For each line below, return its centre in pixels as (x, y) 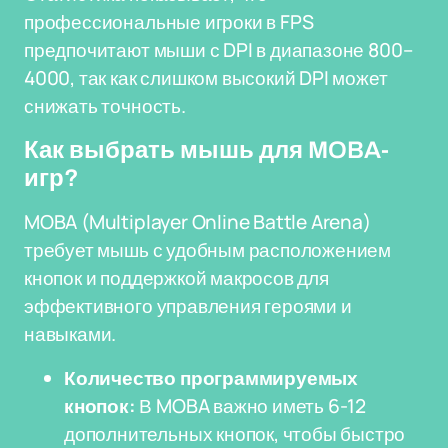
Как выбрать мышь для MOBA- (206, 150)
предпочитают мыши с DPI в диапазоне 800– (218, 50)
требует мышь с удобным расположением (208, 250)
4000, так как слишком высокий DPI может (206, 78)
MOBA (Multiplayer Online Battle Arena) (197, 222)
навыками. (70, 334)
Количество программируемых (211, 378)
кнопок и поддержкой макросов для (176, 278)
